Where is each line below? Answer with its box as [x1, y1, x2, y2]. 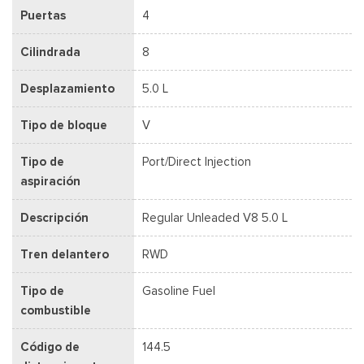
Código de [20, 339, 80, 354]
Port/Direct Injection [142, 154, 251, 169]
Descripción [20, 210, 89, 225]
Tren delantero [20, 246, 109, 262]
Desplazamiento [20, 80, 115, 96]
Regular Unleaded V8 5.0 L [142, 210, 288, 225]
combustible [20, 302, 91, 318]
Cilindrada [20, 44, 80, 59]
